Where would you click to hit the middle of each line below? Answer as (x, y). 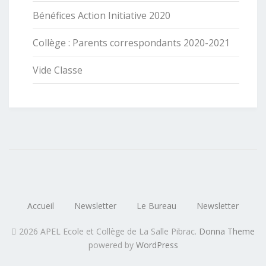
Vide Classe (58, 70)
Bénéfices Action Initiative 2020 (102, 15)
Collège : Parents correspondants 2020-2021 (131, 42)
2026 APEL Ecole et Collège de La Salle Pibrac (107, 231)
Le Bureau (156, 205)
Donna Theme (227, 231)
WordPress (157, 245)
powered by (112, 245)
